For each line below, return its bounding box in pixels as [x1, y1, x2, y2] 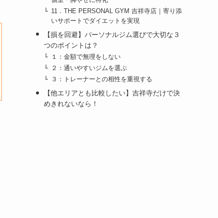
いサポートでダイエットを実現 [51, 17, 140, 24]
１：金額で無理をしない [51, 53, 121, 60]
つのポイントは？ [43, 41, 98, 49]
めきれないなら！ [43, 100, 98, 108]
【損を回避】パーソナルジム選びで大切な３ [43, 30, 180, 38]
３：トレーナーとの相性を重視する [51, 76, 153, 83]
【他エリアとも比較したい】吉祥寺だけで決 [43, 89, 180, 97]
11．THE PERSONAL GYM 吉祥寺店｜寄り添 [51, 7, 182, 15]
